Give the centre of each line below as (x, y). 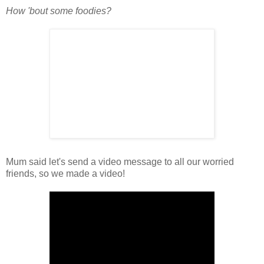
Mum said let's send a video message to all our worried (120, 161)
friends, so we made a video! (65, 173)
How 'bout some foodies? (59, 11)
